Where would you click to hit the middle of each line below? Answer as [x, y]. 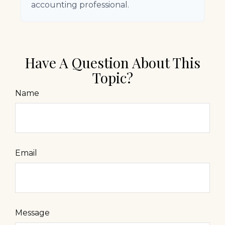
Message [32, 213]
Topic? [113, 78]
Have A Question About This [113, 63]
